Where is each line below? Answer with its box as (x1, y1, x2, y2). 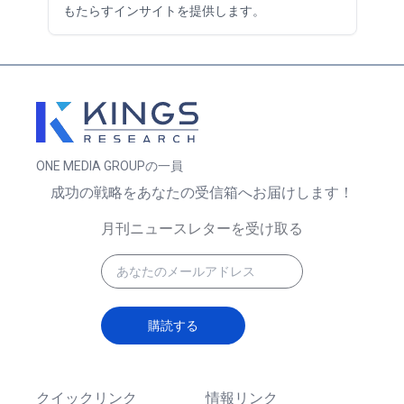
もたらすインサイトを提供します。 (62, 4, 265, 18)
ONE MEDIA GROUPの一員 (36, 158, 183, 173)
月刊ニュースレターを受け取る (101, 219, 303, 237)
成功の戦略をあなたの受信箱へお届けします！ (50, 183, 353, 201)
